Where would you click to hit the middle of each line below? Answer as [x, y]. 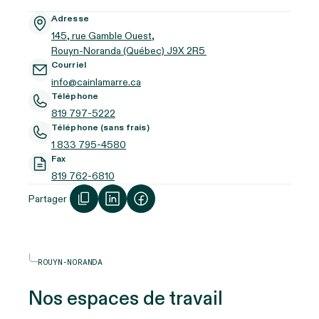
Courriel [69, 65]
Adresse [70, 19]
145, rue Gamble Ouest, [103, 36]
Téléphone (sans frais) [100, 128]
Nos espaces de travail [126, 299]
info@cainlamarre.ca [96, 83]
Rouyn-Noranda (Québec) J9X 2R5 [129, 51]
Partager [48, 199]
